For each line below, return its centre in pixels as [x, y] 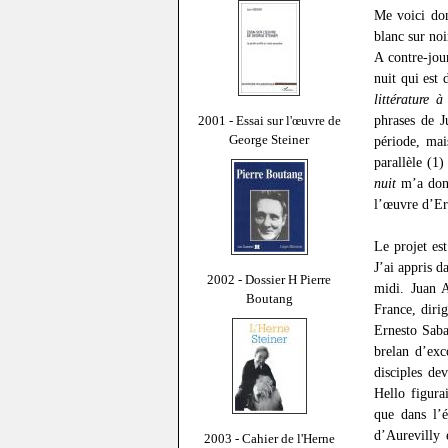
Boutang [269, 298]
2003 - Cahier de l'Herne [269, 438]
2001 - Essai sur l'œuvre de [269, 120]
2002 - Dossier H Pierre [269, 279]
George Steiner [269, 139]
